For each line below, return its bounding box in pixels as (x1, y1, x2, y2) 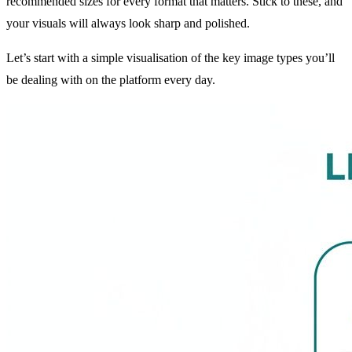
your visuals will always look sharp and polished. (6, 16, 250, 30)
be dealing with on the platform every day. (6, 72, 215, 86)
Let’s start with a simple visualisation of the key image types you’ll (6, 50, 335, 64)
